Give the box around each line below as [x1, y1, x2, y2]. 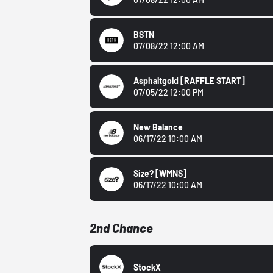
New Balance [133, 122, 183, 133]
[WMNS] [155, 168, 187, 179]
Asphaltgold [133, 76, 181, 87]
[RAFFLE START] [180, 76, 246, 87]
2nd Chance [90, 221, 154, 236]
